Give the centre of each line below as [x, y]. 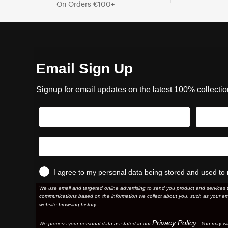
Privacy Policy [174, 223]
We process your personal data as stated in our [95, 223]
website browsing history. [68, 204]
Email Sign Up [84, 68]
